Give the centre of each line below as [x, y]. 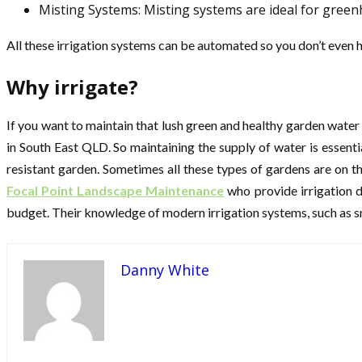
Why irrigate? [72, 87]
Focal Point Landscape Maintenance [116, 190]
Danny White [165, 269]
